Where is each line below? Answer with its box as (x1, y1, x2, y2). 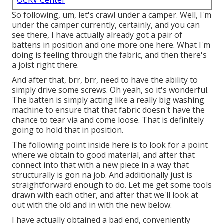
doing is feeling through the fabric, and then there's (12, 49, 207, 61)
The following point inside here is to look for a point (12, 139, 208, 151)
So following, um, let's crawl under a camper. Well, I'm (12, 9, 211, 21)
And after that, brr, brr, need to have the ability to (12, 74, 198, 86)
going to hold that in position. (12, 124, 123, 136)
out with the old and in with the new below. (12, 199, 172, 211)
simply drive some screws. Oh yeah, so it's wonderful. (12, 84, 209, 96)
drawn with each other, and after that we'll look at (12, 189, 198, 201)
